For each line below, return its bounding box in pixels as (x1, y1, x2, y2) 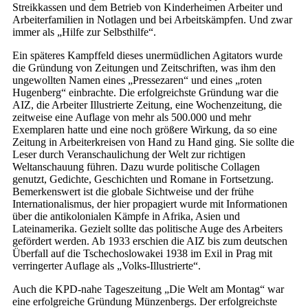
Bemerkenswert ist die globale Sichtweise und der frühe (12, 186, 254, 198)
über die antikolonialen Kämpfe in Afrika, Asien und (12, 210, 240, 223)
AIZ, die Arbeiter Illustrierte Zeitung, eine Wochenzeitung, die (12, 99, 282, 111)
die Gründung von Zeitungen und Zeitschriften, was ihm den (12, 62, 276, 74)
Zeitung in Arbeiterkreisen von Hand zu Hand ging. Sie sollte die (12, 136, 294, 148)
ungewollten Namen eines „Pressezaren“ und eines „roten (12, 74, 262, 87)
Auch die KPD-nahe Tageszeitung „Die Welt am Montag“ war (12, 283, 284, 296)
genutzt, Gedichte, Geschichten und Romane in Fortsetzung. (12, 173, 274, 186)
